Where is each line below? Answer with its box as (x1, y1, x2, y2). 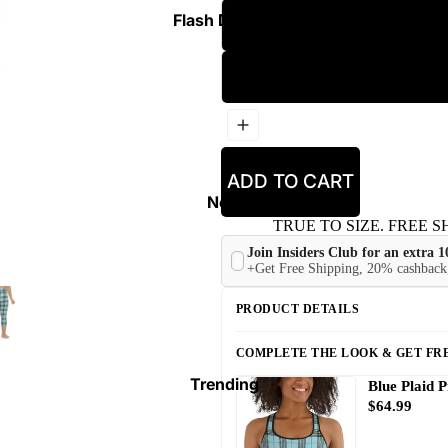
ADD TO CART (226, 169, 354, 193)
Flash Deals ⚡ (173, 10, 275, 30)
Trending (189, 374, 259, 394)
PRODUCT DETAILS (235, 301, 360, 316)
